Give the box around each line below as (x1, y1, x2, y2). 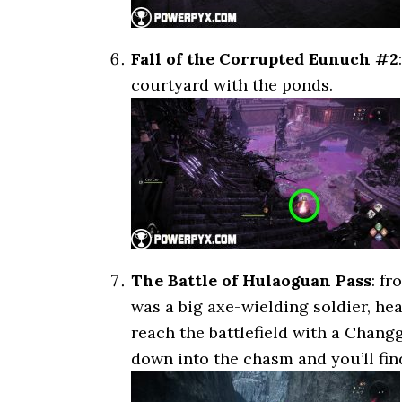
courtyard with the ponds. (131, 74, 333, 95)
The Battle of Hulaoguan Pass (131, 270, 371, 291)
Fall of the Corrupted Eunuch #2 (131, 48, 398, 69)
